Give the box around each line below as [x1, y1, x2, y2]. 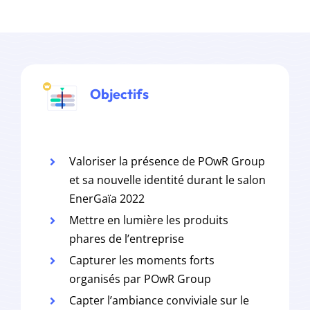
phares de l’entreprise [69, 231, 185, 247]
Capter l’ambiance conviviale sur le [69, 293, 250, 309]
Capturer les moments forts [69, 253, 215, 268]
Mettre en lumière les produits [69, 212, 229, 228]
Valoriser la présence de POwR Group [69, 154, 266, 170]
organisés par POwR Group [69, 271, 212, 287]
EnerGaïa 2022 [69, 191, 145, 207]
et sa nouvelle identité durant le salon [69, 172, 266, 188]
